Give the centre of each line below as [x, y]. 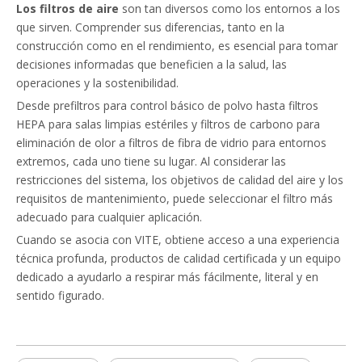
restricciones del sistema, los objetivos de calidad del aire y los [180, 180]
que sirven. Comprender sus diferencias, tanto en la [150, 27]
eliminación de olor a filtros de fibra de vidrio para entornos [171, 143]
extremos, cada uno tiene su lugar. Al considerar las [151, 161]
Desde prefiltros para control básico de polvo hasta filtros [167, 105]
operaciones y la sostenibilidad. [97, 83]
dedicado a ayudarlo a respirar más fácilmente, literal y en [167, 277]
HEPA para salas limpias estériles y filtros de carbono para [168, 124]
